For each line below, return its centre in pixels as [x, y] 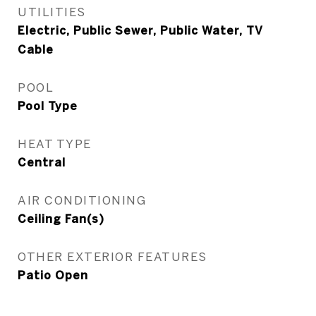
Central [42, 162]
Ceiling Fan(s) [61, 219]
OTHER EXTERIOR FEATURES [113, 256]
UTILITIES [52, 12]
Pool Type [48, 106]
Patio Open [53, 275]
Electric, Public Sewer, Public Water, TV [140, 30]
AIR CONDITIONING [82, 200]
